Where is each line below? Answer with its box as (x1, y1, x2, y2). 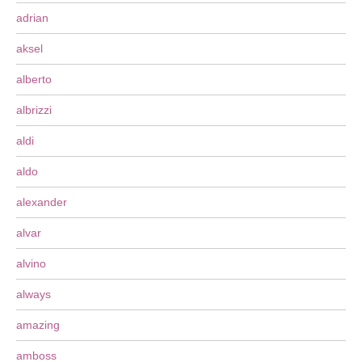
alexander (16, 196, 67, 208)
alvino (16, 257, 46, 270)
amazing (16, 318, 60, 331)
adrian (16, 11, 48, 24)
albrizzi (16, 103, 52, 116)
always (16, 288, 51, 301)
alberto (16, 73, 52, 86)
